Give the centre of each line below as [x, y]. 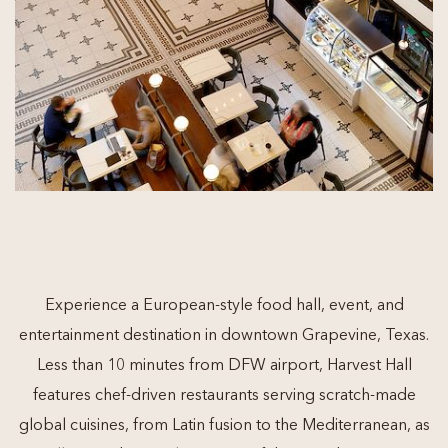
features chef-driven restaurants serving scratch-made [224, 396]
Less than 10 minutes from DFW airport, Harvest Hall [224, 366]
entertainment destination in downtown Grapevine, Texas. [224, 336]
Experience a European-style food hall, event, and [224, 306]
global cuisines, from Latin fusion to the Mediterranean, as [224, 426]
